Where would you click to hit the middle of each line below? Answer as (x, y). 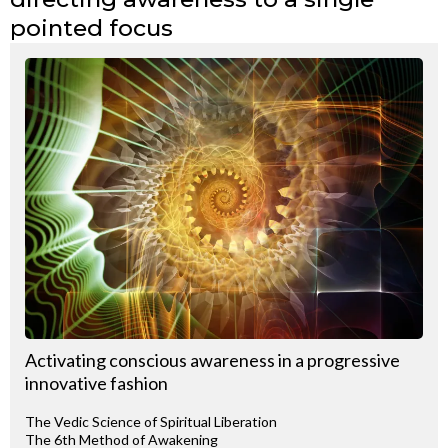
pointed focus (91, 27)
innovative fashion (96, 382)
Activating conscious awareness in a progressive (212, 359)
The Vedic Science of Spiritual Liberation (151, 421)
